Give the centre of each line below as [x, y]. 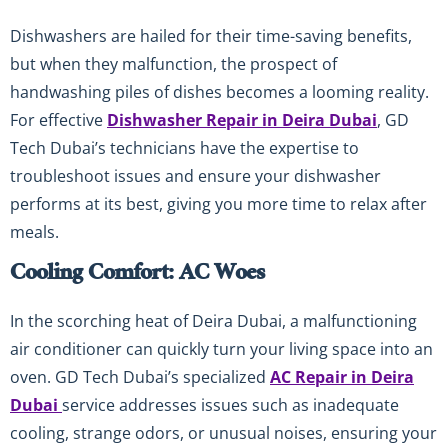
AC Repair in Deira [342, 376]
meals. [34, 232]
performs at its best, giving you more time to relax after [218, 204]
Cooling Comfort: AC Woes [137, 275]
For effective [58, 120]
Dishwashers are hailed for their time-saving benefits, [211, 36]
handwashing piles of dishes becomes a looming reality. [219, 92]
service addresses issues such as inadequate [230, 404]
